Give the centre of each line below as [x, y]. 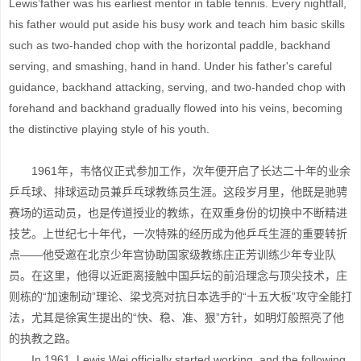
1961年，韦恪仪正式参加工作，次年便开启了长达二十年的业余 [180, 171]
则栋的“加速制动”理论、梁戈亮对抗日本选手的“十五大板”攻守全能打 [180, 297]
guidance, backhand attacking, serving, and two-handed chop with [177, 87]
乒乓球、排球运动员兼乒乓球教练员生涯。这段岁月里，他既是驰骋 [178, 192]
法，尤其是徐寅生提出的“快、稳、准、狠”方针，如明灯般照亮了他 [176, 317]
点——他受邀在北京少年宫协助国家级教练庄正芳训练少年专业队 [172, 255]
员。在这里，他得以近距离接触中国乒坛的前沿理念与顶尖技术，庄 [178, 276]
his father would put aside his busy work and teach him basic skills [177, 24]
